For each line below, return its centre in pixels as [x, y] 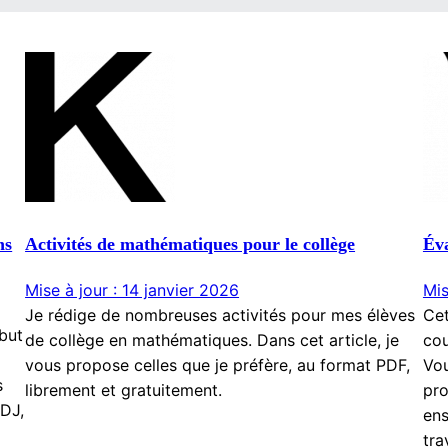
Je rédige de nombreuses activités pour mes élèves [220, 314]
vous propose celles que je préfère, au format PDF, [218, 364]
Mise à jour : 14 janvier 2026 [132, 289]
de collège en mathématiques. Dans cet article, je [212, 339]
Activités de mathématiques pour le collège [190, 243]
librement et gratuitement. [124, 389]
